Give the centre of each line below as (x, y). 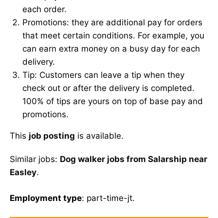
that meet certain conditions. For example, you (113, 36)
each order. (44, 9)
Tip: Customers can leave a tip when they (103, 75)
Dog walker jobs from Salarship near (134, 159)
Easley (23, 173)
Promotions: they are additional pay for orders (112, 22)
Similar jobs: (35, 159)
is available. (99, 136)
